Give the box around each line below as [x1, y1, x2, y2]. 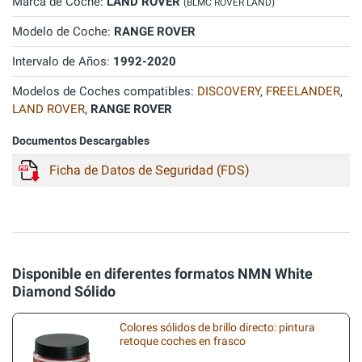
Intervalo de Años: [12, 54, 113, 69]
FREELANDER [266, 84, 340, 99]
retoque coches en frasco [120, 334, 246, 348]
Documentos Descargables [12, 134, 149, 148]
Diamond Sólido [12, 283, 116, 300]
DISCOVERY [197, 84, 260, 99]
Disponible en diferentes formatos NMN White [12, 265, 313, 282]
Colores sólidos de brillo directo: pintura [120, 320, 315, 335]
